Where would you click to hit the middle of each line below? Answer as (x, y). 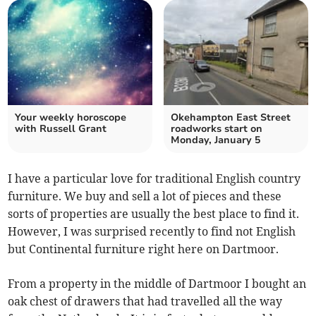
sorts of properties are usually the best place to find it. (154, 213)
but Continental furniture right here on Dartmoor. (144, 249)
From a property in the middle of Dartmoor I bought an (157, 283)
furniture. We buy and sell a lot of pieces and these (145, 196)
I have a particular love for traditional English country (154, 178)
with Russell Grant (61, 128)
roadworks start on (217, 128)
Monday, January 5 (215, 140)
